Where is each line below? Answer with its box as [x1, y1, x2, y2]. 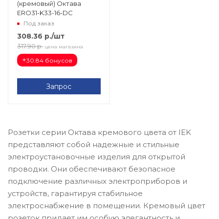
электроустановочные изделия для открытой [8, 152, 185, 162]
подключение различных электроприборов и [8, 176, 187, 186]
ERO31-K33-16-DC [17, 9, 73, 17]
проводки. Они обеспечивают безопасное [8, 164, 175, 174]
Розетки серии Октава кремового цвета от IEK [8, 128, 191, 137]
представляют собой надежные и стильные [8, 140, 179, 150]
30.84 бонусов [26, 57, 72, 65]
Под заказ [23, 20, 54, 27]
